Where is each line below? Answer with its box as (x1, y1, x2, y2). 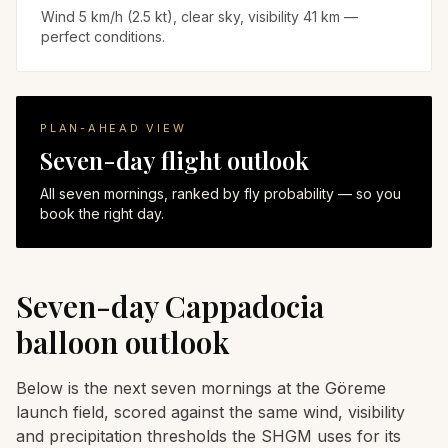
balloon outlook (16, 322, 230, 362)
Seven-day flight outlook (40, 144, 309, 176)
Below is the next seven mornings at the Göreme (16, 378, 386, 398)
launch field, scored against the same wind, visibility (16, 402, 405, 422)
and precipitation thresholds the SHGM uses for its (16, 426, 401, 446)
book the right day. (40, 205, 164, 222)
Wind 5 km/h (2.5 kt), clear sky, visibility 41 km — (41, 8, 358, 25)
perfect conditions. (41, 28, 165, 45)
